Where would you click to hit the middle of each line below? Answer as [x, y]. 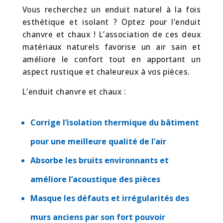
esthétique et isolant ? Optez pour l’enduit [111, 22]
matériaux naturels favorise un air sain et [111, 47]
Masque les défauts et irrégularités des [110, 198]
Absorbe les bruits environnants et [99, 161]
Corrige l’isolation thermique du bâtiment [114, 123]
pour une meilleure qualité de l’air [98, 142]
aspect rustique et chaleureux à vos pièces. [106, 72]
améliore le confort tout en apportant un [111, 59]
